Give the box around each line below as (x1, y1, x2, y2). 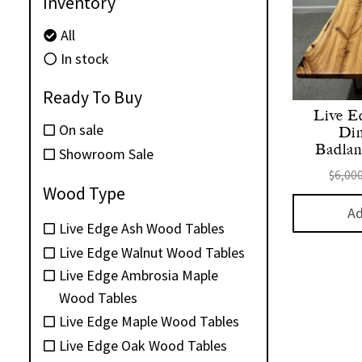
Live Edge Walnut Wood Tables (59, 242, 245, 262)
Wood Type (43, 181, 125, 204)
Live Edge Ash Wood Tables (59, 219, 225, 238)
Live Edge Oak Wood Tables (59, 336, 227, 355)
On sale (59, 120, 103, 139)
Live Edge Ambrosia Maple (59, 265, 218, 284)
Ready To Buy (43, 86, 142, 109)
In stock (61, 49, 109, 69)
